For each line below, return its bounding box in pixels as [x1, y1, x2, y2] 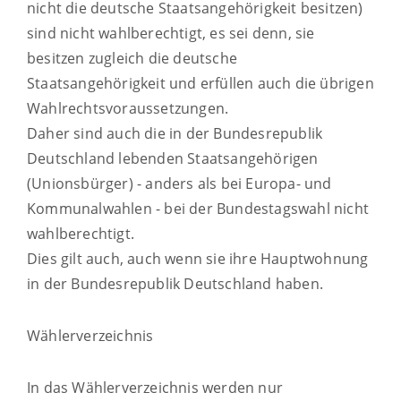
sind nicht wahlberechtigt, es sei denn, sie [27, 22, 315, 43]
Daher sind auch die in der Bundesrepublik [27, 123, 323, 143]
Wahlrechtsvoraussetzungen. [27, 98, 229, 118]
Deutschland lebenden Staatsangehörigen [27, 148, 319, 168]
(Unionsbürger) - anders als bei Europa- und [27, 173, 332, 193]
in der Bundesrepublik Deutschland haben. [27, 273, 324, 294]
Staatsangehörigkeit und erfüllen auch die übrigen [27, 73, 374, 93]
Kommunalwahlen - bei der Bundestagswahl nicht [27, 198, 370, 218]
